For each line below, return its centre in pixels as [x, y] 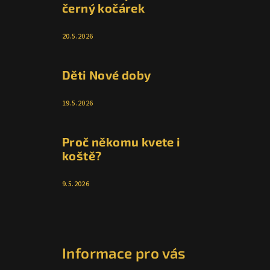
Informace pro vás [124, 253]
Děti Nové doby [107, 75]
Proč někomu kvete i [121, 142]
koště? [82, 156]
